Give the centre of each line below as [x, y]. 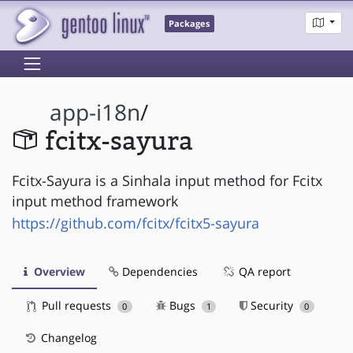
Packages [190, 24]
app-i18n [95, 113]
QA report [263, 271]
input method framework [95, 201]
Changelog [67, 337]
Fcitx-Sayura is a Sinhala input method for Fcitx [167, 180]
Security [272, 305]
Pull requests [76, 305]
